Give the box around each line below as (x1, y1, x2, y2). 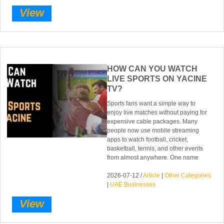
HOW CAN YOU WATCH (107, 64, 198, 73)
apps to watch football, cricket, (107, 136, 188, 143)
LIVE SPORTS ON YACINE (107, 74, 207, 83)
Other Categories (164, 172, 211, 179)
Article (143, 172, 160, 179)
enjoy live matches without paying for (107, 109, 207, 116)
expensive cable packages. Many (107, 118, 198, 125)
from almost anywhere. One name (107, 154, 199, 161)
